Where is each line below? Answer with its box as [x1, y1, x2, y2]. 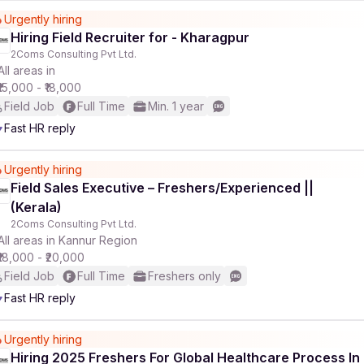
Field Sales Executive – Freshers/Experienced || [11, 180, 314, 196]
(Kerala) [11, 199, 62, 215]
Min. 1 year [148, 99, 204, 113]
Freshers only [148, 269, 221, 283]
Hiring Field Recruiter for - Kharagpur [11, 29, 249, 45]
